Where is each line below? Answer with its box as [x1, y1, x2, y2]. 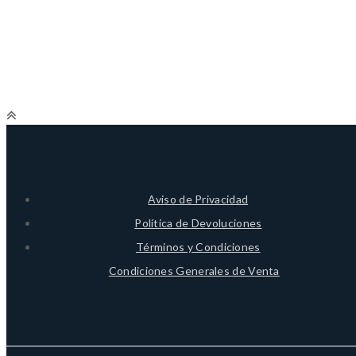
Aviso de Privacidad [148, 192, 249, 206]
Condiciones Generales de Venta [108, 264, 280, 277]
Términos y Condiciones [136, 240, 261, 253]
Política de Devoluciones [134, 216, 262, 230]
